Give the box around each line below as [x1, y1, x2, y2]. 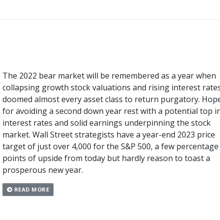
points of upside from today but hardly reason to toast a [2, 152, 210, 164]
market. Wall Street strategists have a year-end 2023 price [2, 129, 215, 140]
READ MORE [12, 186, 50, 193]
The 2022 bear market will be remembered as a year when [2, 70, 216, 81]
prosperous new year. [2, 164, 83, 175]
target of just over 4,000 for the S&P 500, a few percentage [2, 140, 219, 152]
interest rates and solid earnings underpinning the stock [2, 117, 211, 128]
